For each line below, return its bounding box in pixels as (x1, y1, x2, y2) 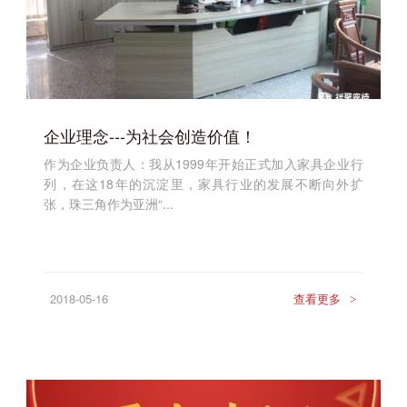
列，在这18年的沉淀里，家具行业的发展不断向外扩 (44, 174, 363, 194)
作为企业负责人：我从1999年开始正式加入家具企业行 (44, 154, 363, 174)
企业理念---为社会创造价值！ (44, 123, 257, 147)
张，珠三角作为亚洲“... (44, 194, 174, 213)
